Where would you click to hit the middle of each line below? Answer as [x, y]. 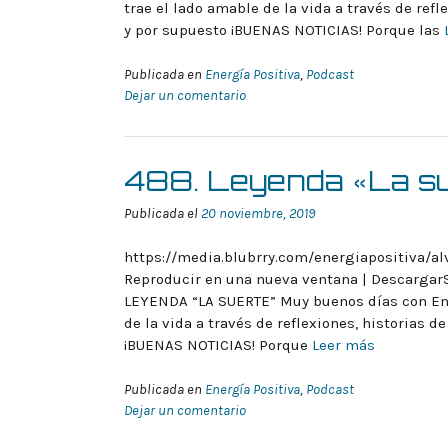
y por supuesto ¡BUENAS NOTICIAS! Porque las [284, 30]
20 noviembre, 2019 [258, 213]
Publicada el [162, 213]
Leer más [343, 345]
